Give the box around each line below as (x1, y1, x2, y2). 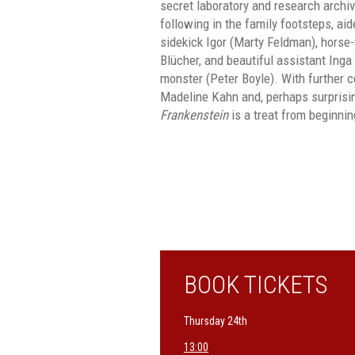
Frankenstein (160, 106, 228, 123)
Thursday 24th (184, 315, 247, 328)
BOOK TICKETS (184, 270, 327, 300)
